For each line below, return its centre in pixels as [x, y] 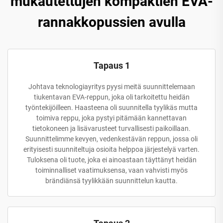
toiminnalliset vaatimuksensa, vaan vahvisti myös [111, 170]
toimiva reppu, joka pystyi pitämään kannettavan [111, 118]
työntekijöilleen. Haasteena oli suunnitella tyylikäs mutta [111, 107]
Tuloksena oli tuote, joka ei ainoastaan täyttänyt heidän [111, 160]
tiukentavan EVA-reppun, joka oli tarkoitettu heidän [111, 97]
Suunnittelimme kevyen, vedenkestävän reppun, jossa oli [111, 139]
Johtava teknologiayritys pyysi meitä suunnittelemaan [111, 86]
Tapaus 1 [111, 65]
